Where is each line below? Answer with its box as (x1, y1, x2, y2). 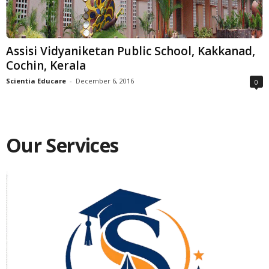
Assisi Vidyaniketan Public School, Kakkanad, (6, 43, 255, 59)
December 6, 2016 (76, 76, 134, 85)
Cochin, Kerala (6, 57, 86, 73)
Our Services (6, 131, 119, 158)
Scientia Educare (6, 76, 66, 85)
